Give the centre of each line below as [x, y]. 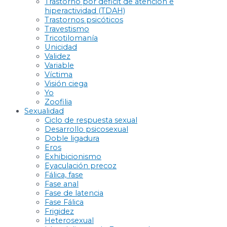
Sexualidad [44, 111]
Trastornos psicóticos [84, 20]
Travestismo [67, 29]
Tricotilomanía [71, 38]
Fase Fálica [64, 202]
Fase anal [62, 184]
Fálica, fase [64, 175]
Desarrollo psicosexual [86, 129]
